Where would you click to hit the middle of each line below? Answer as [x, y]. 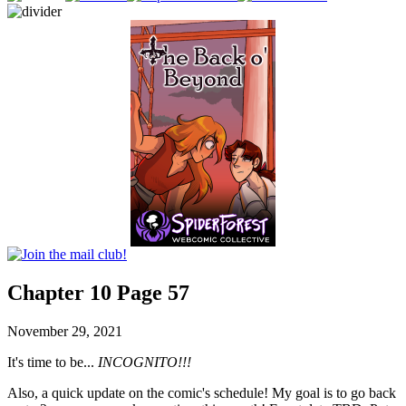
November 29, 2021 [65, 331]
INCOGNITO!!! [145, 362]
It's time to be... [53, 362]
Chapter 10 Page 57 [98, 292]
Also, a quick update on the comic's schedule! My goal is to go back [202, 392]
